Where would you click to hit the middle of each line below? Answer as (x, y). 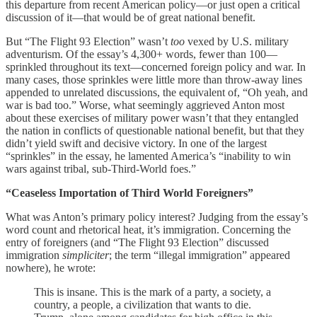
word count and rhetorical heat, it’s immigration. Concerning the (148, 230)
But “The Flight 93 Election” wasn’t (88, 42)
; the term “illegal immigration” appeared (200, 255)
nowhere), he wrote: (51, 268)
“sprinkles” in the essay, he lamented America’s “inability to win (148, 156)
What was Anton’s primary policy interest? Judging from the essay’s (157, 217)
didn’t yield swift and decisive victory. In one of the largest (136, 144)
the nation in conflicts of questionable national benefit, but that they (155, 131)
